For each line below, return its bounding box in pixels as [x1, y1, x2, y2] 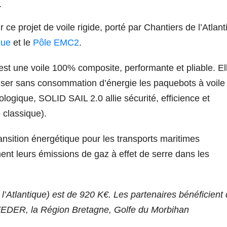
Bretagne [72, 204, 109, 215]
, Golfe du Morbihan [109, 204, 189, 215]
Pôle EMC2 [33, 37, 79, 48]
